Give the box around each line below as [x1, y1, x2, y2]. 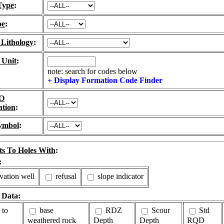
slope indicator [95, 171, 143, 180]
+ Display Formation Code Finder [47, 75, 162, 84]
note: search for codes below [47, 66, 137, 75]
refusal [53, 171, 76, 180]
